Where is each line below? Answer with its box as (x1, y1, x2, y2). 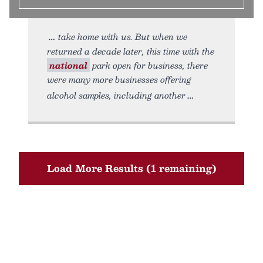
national (49, 58, 87, 72)
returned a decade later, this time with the (47, 44, 214, 58)
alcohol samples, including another (47, 88, 186, 102)
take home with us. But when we (58, 29, 187, 43)
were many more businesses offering (47, 72, 191, 86)
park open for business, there (90, 58, 208, 72)
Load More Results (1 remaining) (46, 160, 217, 176)
